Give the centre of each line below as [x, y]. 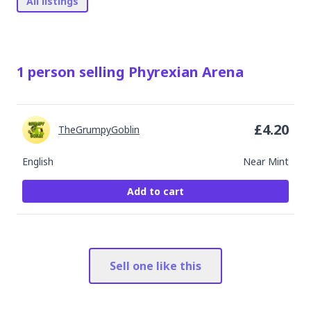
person [52, 72]
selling [102, 72]
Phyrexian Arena [186, 72]
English [38, 161]
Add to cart [155, 191]
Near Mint [266, 161]
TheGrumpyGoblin [99, 129]
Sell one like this [155, 266]
